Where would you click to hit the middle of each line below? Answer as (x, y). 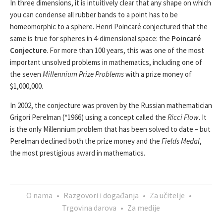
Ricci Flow (183, 117)
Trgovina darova (89, 208)
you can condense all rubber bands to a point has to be (94, 15)
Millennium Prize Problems (83, 74)
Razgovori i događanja (101, 195)
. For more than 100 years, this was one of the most (125, 50)
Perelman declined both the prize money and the (86, 141)
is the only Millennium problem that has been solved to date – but (110, 129)
